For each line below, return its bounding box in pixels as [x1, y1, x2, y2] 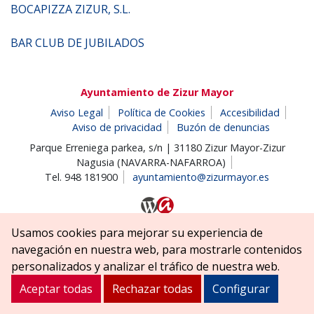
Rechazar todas [112, 281, 193, 296]
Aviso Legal [50, 105, 103, 119]
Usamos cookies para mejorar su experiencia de [11, 225, 263, 240]
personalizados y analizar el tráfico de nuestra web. [11, 259, 280, 274]
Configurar [212, 281, 270, 296]
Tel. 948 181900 [45, 170, 118, 184]
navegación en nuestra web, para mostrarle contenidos [11, 242, 302, 257]
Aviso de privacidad [72, 120, 162, 134]
